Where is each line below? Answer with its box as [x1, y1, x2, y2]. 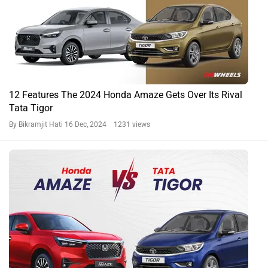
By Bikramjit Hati [9, 120, 65, 129]
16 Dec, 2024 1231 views [65, 120, 150, 129]
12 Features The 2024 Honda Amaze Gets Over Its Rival [9, 89, 242, 101]
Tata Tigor [9, 102, 53, 114]
